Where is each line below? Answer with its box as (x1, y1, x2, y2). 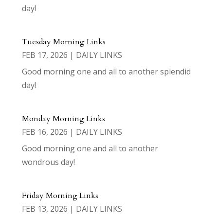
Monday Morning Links (21, 113, 105, 125)
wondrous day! (21, 157, 75, 168)
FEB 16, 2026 (21, 127, 68, 138)
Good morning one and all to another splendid (21, 66, 191, 77)
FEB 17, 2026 (21, 50, 68, 61)
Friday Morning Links (21, 190, 98, 201)
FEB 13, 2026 (21, 203, 68, 215)
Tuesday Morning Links (21, 36, 106, 48)
